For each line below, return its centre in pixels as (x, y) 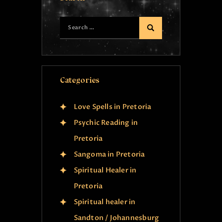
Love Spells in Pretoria (112, 107)
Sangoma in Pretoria (109, 155)
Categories (79, 81)
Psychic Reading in (106, 123)
